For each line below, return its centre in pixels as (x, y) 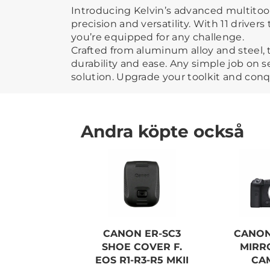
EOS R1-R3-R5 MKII (142, 260)
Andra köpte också (162, 131)
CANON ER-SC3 (142, 233)
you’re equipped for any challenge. (158, 37)
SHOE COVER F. (142, 246)
